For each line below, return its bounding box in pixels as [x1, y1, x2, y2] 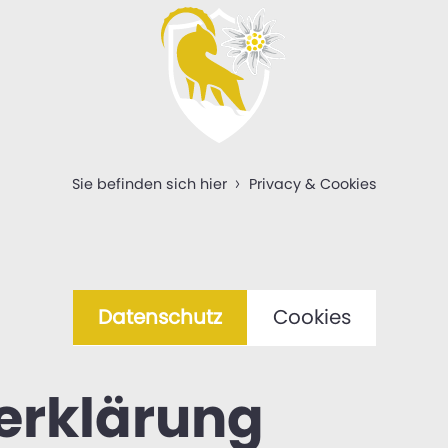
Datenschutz [97, 302, 222, 331]
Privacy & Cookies [248, 174, 377, 195]
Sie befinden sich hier [71, 174, 227, 195]
